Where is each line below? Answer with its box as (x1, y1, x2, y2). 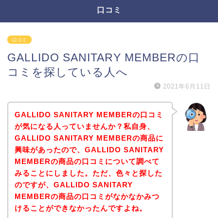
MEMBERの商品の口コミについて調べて (14, 157, 160, 165)
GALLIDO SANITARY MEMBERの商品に (14, 133, 163, 142)
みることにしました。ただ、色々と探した (14, 168, 163, 177)
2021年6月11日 (163, 83, 211, 90)
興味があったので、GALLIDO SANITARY (14, 145, 164, 154)
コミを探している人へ (7, 66, 128, 78)
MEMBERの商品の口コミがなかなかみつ (14, 192, 160, 200)
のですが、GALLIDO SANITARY (14, 180, 133, 189)
